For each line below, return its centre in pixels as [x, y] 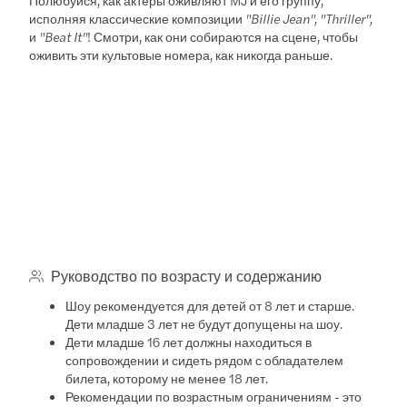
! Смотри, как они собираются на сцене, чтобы [223, 36]
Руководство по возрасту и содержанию [187, 275]
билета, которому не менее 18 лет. [167, 377]
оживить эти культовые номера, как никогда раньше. [181, 54]
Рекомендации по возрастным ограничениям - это [214, 396]
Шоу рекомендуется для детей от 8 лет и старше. [210, 305]
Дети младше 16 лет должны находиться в [189, 341]
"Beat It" [64, 36]
